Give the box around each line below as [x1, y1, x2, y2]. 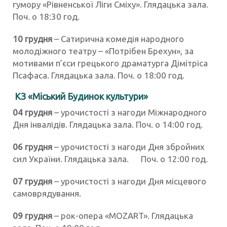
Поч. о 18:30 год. [13, 12, 80, 22]
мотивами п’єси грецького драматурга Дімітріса [13, 58, 208, 68]
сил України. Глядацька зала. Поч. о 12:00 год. [13, 154, 208, 164]
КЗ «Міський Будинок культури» [13, 91, 148, 102]
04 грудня [13, 107, 52, 118]
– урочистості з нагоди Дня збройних [54, 142, 205, 152]
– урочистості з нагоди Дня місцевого [52, 176, 206, 186]
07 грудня [13, 176, 52, 186]
